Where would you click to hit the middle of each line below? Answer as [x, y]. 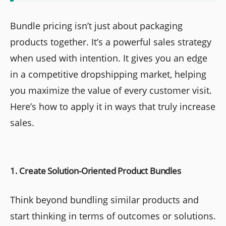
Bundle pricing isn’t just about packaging [96, 25]
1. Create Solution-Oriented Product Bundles [96, 171]
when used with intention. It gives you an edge [109, 58]
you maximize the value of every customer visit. [111, 90]
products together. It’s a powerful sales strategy [111, 42]
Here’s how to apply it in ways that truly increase [113, 106]
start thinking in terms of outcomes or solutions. [113, 216]
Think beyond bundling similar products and [104, 200]
